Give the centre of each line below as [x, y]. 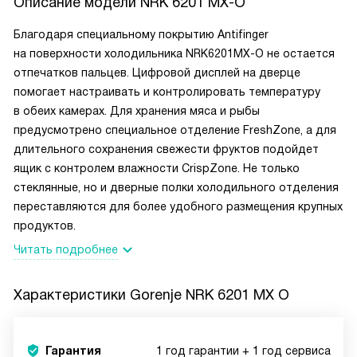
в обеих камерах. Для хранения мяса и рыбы [137, 111]
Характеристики [72, 295]
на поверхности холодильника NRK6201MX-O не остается [174, 54]
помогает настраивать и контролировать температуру [167, 92]
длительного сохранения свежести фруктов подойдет [166, 149]
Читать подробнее [66, 250]
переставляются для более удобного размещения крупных [178, 207]
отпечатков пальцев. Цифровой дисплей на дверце [157, 73]
